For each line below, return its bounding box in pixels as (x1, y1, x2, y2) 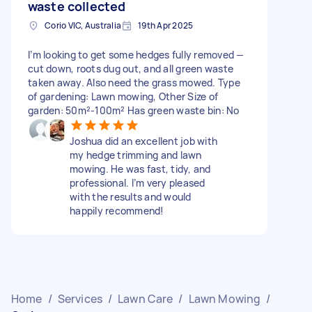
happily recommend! (70, 203, 164, 217)
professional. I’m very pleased (70, 175, 205, 189)
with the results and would (70, 189, 192, 203)
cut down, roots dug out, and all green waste (28, 61, 233, 75)
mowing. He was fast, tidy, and (70, 162, 211, 175)
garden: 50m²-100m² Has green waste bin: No (28, 103, 240, 117)
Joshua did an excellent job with (70, 134, 217, 148)
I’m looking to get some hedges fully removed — (28, 47, 244, 61)
